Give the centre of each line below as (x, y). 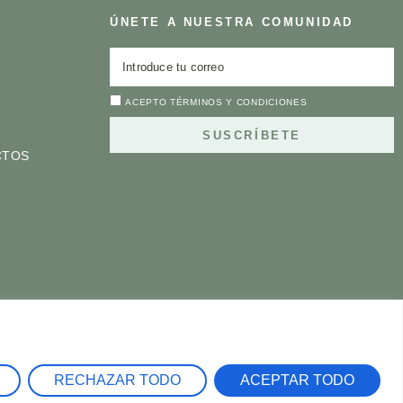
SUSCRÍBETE (251, 135)
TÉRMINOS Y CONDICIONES (239, 103)
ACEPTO (148, 103)
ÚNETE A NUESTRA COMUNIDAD (231, 22)
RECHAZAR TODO (117, 380)
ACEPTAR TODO (297, 380)
